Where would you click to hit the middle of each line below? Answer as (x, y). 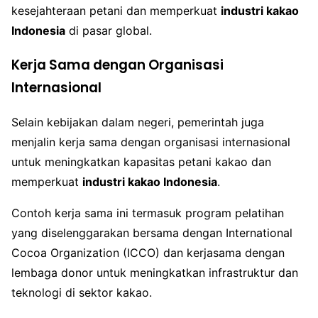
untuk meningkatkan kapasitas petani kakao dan (141, 162)
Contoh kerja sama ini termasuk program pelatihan (148, 213)
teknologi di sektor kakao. (82, 293)
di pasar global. (109, 30)
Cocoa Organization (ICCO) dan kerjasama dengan (148, 253)
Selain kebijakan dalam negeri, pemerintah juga (138, 122)
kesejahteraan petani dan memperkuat (116, 10)
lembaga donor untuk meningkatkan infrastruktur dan (155, 273)
